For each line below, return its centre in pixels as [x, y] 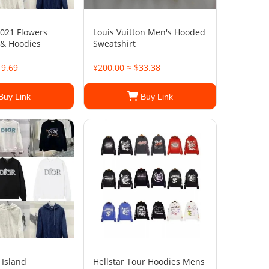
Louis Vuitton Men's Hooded [149, 32]
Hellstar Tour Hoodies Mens [149, 261]
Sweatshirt [114, 44]
